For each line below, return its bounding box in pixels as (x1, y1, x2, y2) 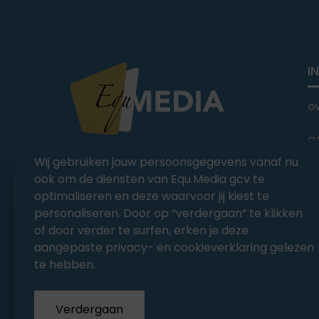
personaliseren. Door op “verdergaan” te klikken (34, 205, 303, 221)
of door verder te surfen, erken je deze (34, 222, 249, 239)
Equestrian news (70, 163, 162, 180)
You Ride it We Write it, (70, 146, 194, 163)
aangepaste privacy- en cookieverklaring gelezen (34, 239, 314, 256)
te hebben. (34, 256, 95, 273)
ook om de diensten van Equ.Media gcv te (34, 171, 265, 187)
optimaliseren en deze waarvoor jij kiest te (34, 188, 269, 204)
